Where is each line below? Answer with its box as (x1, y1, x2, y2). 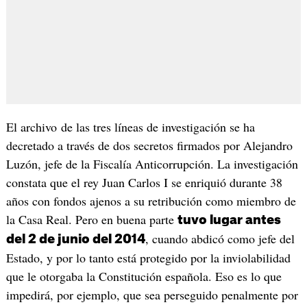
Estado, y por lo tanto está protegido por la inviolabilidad (5, 249, 291, 266)
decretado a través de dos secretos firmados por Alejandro (5, 136, 293, 153)
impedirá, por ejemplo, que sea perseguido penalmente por (5, 286, 298, 303)
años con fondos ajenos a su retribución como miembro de (5, 192, 296, 209)
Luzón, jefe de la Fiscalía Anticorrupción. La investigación (5, 155, 298, 172)
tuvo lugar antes (177, 213, 281, 226)
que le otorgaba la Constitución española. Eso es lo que (5, 267, 282, 284)
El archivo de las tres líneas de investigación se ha (5, 118, 255, 135)
